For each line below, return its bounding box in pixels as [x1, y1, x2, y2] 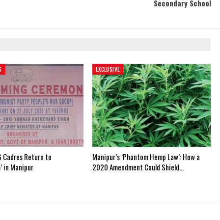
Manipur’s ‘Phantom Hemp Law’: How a [92, 151, 200, 162]
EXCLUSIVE [95, 65, 120, 74]
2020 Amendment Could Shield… [92, 162, 184, 172]
